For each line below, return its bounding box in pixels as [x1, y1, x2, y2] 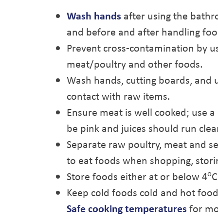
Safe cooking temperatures [67, 201, 187, 216]
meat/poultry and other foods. [67, 56, 203, 71]
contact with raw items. [67, 89, 170, 103]
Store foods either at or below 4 [67, 169, 207, 183]
